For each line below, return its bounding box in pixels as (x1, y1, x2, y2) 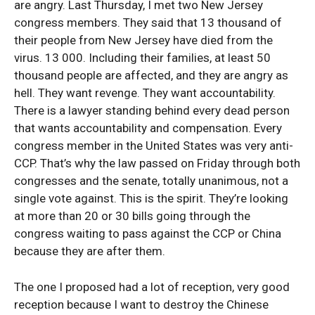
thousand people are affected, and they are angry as (14, 68, 288, 82)
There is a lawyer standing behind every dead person (14, 103, 290, 117)
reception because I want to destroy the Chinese (14, 297, 269, 311)
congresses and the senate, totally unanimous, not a (14, 174, 288, 188)
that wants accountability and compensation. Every (14, 121, 282, 135)
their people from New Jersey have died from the (14, 33, 273, 47)
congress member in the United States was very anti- (14, 139, 293, 153)
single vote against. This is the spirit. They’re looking (14, 191, 288, 205)
